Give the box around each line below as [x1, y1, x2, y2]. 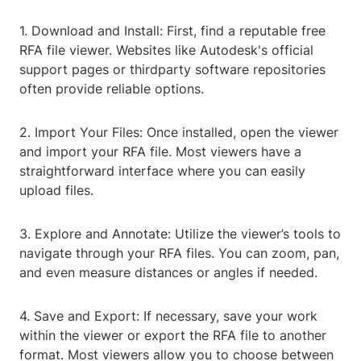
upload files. [19, 182, 93, 199]
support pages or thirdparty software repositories [19, 61, 326, 78]
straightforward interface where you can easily [19, 163, 305, 180]
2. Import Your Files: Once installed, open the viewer [19, 124, 338, 141]
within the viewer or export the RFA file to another [19, 327, 326, 344]
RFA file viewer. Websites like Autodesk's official [19, 42, 313, 59]
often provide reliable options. [19, 81, 204, 98]
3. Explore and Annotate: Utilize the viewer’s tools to [19, 226, 341, 243]
